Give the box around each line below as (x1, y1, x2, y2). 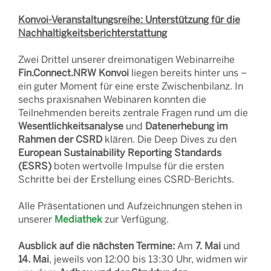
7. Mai (195, 239, 221, 252)
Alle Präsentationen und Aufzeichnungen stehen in (18, 199, 242, 212)
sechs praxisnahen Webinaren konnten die (18, 93, 206, 105)
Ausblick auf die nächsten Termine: (18, 239, 177, 252)
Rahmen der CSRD (18, 132, 102, 145)
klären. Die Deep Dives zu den (102, 132, 237, 145)
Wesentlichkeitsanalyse (18, 119, 123, 132)
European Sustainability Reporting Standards (18, 146, 221, 158)
